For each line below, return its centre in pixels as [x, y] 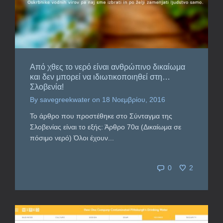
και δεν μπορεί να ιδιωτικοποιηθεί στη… [100, 77]
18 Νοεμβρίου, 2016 [134, 99]
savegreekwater [65, 99]
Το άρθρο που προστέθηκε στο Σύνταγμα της [101, 116]
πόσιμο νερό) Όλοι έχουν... [72, 138]
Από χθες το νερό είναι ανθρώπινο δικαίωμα [108, 67]
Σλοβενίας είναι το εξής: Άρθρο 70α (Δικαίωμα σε [106, 127]
